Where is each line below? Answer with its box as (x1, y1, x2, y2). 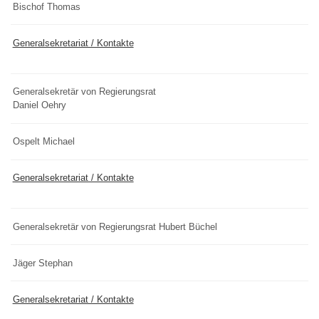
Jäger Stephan (12, 257, 73, 268)
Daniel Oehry (12, 100, 66, 111)
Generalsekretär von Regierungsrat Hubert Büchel (12, 221, 217, 232)
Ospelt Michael (12, 136, 75, 147)
